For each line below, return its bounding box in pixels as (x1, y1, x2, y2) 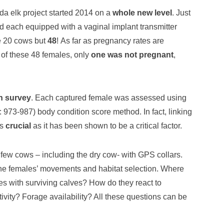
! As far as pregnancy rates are (56, 36, 164, 45)
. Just (172, 8, 190, 17)
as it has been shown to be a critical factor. (31, 121, 182, 130)
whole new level (112, 8, 172, 17)
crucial (5, 121, 31, 130)
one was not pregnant (91, 50, 173, 59)
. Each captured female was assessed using (31, 93, 186, 102)
